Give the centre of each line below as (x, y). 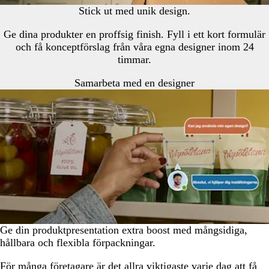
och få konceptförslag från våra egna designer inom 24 (134, 47)
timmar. (134, 60)
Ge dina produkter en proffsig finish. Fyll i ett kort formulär (134, 35)
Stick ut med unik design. (134, 11)
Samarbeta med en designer (134, 83)
